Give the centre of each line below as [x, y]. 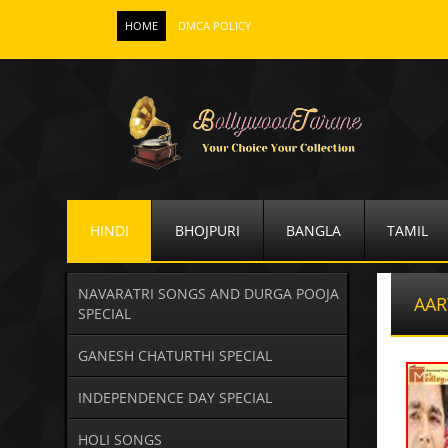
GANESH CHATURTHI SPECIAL [174, 356]
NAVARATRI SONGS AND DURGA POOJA [208, 294]
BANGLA [314, 230]
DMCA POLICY [214, 26]
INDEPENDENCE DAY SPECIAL [174, 398]
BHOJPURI [207, 230]
